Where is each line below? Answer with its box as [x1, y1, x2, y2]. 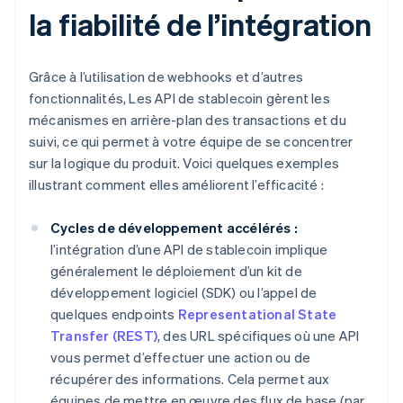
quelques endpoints [50, 305, 178, 324]
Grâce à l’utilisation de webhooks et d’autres [29, 67, 304, 86]
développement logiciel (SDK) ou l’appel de [50, 283, 318, 302]
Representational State [177, 305, 337, 324]
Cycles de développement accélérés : [50, 219, 298, 237]
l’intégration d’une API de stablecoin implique [50, 240, 328, 259]
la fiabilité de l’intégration [29, 4, 372, 44]
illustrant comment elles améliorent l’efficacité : [29, 175, 325, 194]
